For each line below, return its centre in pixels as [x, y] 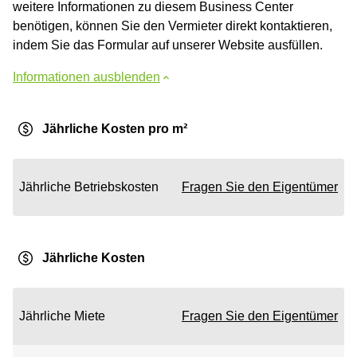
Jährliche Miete [62, 316]
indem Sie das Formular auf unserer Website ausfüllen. [168, 45]
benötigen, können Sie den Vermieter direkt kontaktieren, [173, 26]
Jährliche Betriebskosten [89, 187]
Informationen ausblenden [86, 77]
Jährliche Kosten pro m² [115, 129]
